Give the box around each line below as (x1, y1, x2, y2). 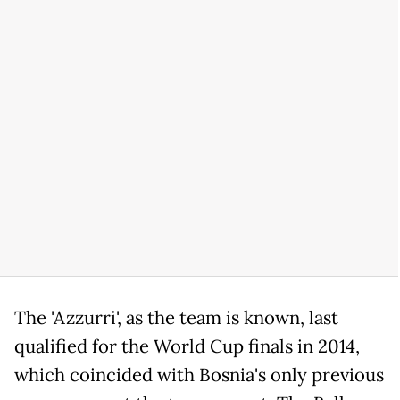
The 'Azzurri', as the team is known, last (14, 306, 338, 330)
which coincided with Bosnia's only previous (14, 363, 384, 387)
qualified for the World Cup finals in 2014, (14, 335, 360, 359)
